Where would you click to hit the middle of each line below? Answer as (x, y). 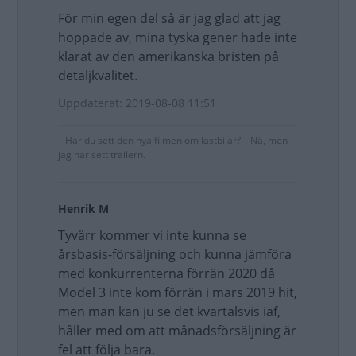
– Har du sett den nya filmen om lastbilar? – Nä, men (173, 140)
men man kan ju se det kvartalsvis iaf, (169, 311)
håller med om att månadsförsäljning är (177, 331)
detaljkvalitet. (98, 75)
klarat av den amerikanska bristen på (168, 56)
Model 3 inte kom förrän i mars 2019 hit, (178, 292)
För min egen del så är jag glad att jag (169, 18)
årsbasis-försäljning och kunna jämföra (175, 254)
